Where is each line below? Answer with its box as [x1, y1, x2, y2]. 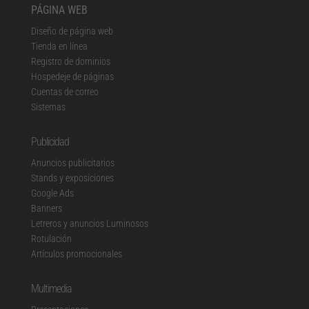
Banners [30, 203, 62, 215]
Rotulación [30, 233, 72, 245]
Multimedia [30, 282, 72, 296]
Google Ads [30, 188, 74, 199]
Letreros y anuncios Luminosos [30, 218, 148, 230]
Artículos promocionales [30, 248, 122, 260]
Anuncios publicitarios [30, 157, 114, 169]
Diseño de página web [30, 26, 113, 37]
